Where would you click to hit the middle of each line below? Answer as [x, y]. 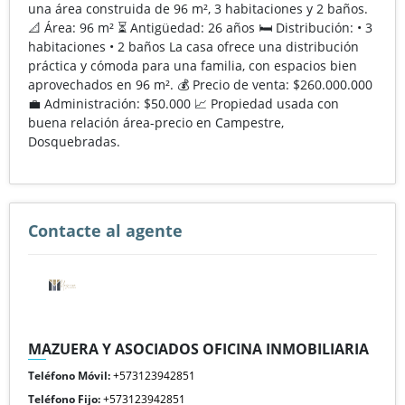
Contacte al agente [105, 230]
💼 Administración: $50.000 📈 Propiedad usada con [184, 103]
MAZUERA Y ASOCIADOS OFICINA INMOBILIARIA [198, 348]
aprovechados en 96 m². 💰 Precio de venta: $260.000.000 [200, 84]
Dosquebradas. [74, 141]
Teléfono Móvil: [69, 375]
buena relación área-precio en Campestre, [156, 122]
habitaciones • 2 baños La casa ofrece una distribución [193, 46]
